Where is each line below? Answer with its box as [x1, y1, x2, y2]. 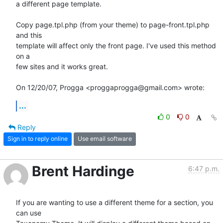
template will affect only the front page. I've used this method [16, 41, 216, 50]
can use [16, 208, 45, 217]
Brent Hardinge [32, 162, 134, 180]
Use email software [78, 135, 132, 143]
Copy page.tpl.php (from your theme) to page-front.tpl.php [16, 20, 210, 29]
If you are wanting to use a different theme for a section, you [16, 198, 213, 207]
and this [16, 30, 42, 39]
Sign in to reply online [7, 135, 68, 143]
